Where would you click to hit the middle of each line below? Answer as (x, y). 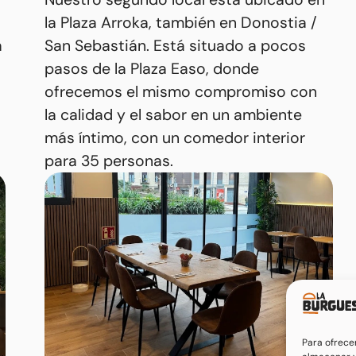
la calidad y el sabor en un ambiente (174, 115)
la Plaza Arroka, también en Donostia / (181, 23)
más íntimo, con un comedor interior (175, 138)
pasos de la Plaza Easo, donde (152, 69)
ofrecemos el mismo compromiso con (181, 92)
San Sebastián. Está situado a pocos (176, 46)
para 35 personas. (109, 161)
